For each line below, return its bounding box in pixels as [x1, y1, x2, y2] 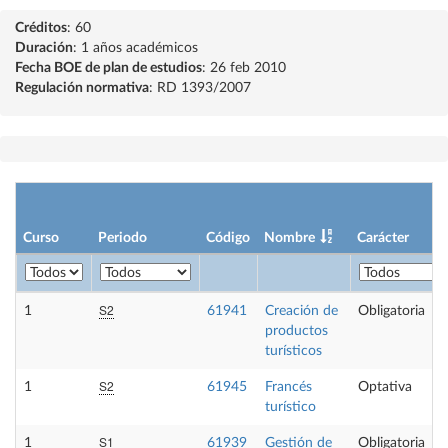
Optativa [358, 380, 412, 394]
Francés [265, 380, 312, 394]
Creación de [265, 304, 338, 318]
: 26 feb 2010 [202, 61, 286, 75]
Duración [15, 41, 73, 55]
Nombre [264, 231, 315, 245]
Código [206, 231, 250, 245]
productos [265, 324, 328, 338]
